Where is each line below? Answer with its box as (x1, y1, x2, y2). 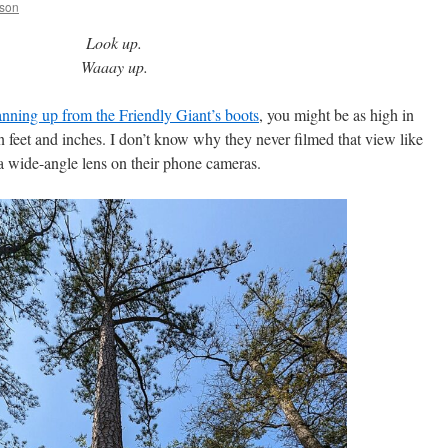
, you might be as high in (259, 104, 414, 125)
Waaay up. (80, 56, 148, 77)
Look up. (86, 32, 142, 53)
